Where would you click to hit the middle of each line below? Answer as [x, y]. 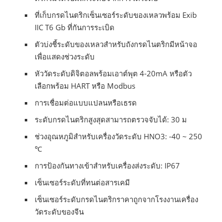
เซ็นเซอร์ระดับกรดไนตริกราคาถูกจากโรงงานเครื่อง [117, 199]
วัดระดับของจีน [59, 212]
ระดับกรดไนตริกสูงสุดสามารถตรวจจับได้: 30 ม [111, 120]
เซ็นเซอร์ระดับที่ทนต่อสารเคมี [83, 183]
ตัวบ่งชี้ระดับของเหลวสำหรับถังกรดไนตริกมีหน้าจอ [116, 44]
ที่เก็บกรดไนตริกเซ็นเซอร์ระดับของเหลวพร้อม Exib [116, 15]
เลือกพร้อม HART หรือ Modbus [85, 86]
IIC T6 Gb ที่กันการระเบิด [75, 28]
